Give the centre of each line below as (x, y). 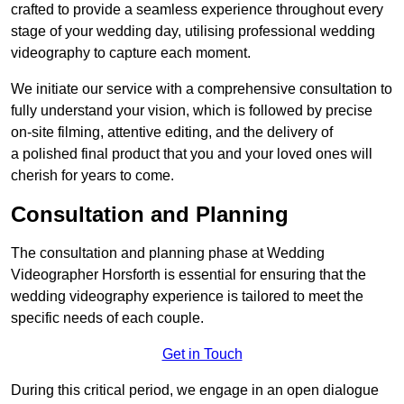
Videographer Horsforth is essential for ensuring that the (188, 275)
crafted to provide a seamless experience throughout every (197, 10)
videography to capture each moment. (131, 53)
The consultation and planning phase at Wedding (168, 253)
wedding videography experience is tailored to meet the (187, 297)
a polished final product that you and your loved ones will (192, 154)
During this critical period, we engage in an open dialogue (195, 390)
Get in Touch (202, 354)
